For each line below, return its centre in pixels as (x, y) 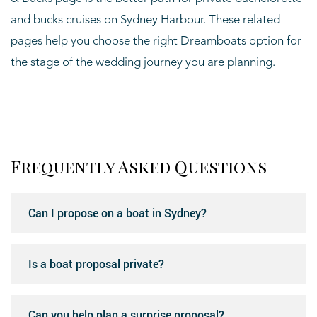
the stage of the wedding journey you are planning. (143, 62)
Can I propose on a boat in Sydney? (117, 212)
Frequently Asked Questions (139, 166)
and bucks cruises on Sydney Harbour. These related (145, 20)
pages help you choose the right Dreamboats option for (156, 41)
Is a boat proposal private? (96, 263)
